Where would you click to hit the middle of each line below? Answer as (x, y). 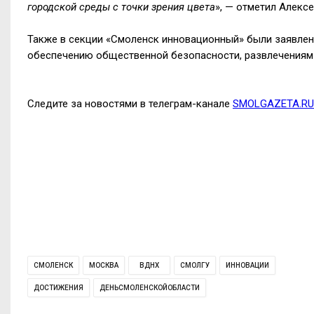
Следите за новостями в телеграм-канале (130, 103)
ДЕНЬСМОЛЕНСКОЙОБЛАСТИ (150, 287)
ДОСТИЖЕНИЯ (59, 287)
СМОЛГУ (195, 265)
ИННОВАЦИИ (247, 265)
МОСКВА (104, 265)
